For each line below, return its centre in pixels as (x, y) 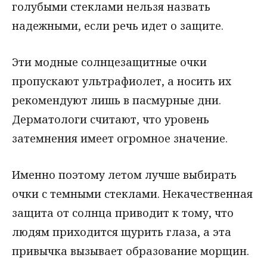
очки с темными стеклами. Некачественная (132, 193)
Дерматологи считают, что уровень (111, 119)
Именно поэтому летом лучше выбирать (124, 174)
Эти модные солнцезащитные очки (109, 62)
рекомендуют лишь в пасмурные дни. (117, 100)
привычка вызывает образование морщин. (131, 251)
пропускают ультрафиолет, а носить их (122, 81)
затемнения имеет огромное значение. (120, 138)
